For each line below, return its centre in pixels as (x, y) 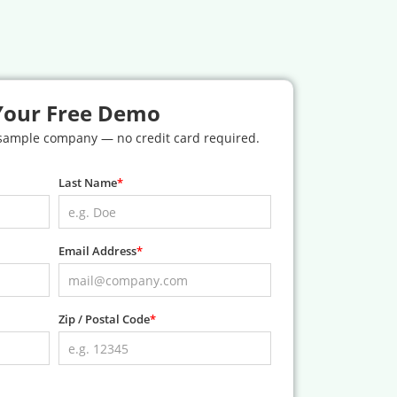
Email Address (97, 251)
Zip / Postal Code (104, 319)
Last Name (88, 183)
